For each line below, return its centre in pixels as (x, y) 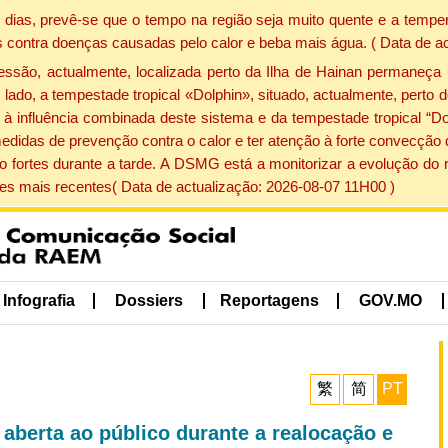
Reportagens (269, 301)
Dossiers (149, 301)
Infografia (38, 301)
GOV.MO (391, 301)
